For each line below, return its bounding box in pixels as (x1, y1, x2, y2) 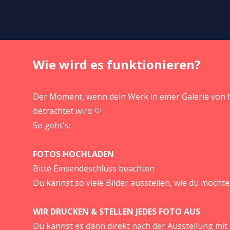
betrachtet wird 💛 (33, 105, 102, 117)
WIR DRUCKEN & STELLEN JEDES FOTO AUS (33, 206, 200, 217)
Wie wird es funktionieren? (33, 56, 201, 73)
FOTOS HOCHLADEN (33, 148, 114, 160)
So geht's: (33, 120, 70, 131)
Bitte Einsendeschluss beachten (33, 163, 155, 174)
